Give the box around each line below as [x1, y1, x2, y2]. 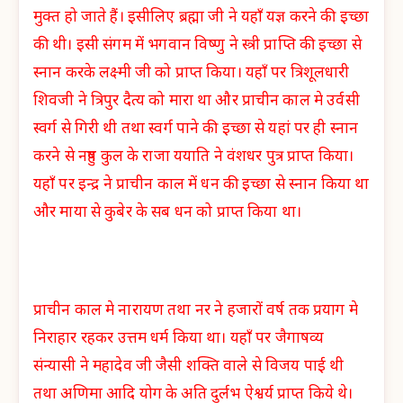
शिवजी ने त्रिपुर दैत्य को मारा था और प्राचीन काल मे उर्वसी [33, 91, 360, 112]
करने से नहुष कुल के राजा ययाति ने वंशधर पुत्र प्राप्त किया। [33, 147, 354, 167]
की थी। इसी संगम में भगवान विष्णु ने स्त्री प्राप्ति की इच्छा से [33, 35, 362, 56]
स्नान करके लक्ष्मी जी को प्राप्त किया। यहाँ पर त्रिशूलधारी [33, 63, 350, 84]
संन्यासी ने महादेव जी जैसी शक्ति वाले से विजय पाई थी [33, 357, 345, 378]
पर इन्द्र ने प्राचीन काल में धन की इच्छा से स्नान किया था [58, 175, 370, 195]
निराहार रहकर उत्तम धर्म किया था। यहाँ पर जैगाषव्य [33, 329, 325, 350]
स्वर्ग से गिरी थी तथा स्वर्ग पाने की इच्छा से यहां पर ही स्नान [33, 119, 359, 139]
